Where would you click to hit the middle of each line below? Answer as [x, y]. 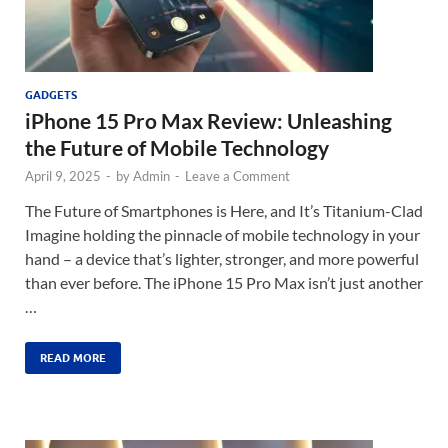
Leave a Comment [237, 176]
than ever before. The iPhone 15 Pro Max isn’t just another [224, 283]
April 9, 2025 [63, 176]
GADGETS [51, 95]
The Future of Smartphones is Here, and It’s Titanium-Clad [224, 211]
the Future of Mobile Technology [177, 148]
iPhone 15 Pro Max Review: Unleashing [208, 121]
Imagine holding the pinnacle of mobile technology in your [222, 235]
